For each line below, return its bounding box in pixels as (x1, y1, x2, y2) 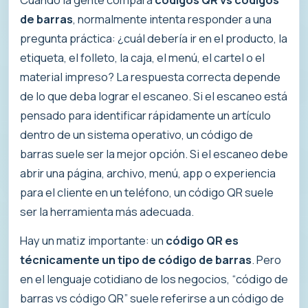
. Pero (252, 251, 281, 267)
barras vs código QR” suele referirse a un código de (20, 289, 284, 306)
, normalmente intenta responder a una (73, 11, 272, 27)
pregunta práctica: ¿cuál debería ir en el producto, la (20, 30, 287, 47)
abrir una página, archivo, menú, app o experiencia (20, 165, 276, 181)
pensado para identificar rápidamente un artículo (20, 107, 271, 124)
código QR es (166, 232, 239, 248)
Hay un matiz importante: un (20, 232, 166, 248)
